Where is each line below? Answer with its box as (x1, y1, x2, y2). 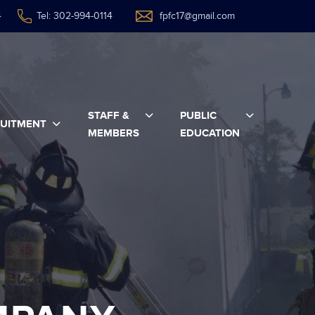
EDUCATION (180, 126, 240, 140)
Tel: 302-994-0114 (37, 11, 112, 22)
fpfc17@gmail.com (160, 11, 235, 22)
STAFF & (87, 108, 129, 122)
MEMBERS (87, 126, 139, 140)
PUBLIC (180, 108, 217, 122)
